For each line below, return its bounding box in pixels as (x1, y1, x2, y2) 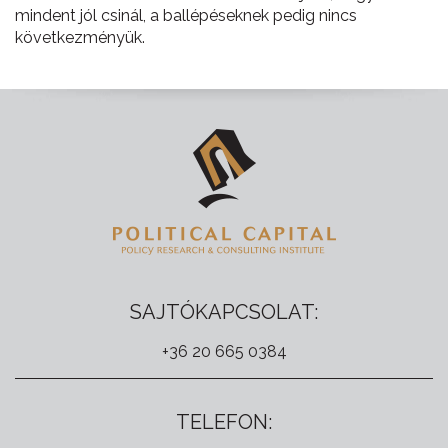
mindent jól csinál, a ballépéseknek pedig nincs (15, 6, 357, 25)
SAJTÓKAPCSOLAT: (130, 300, 318, 324)
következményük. (15, 28, 145, 47)
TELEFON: (176, 410, 272, 434)
